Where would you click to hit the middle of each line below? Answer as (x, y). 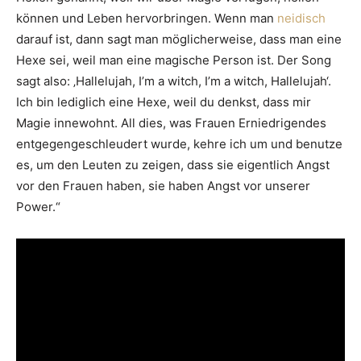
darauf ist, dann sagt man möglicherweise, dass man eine (179, 39)
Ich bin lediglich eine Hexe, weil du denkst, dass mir (164, 102)
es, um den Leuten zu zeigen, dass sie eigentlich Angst (173, 165)
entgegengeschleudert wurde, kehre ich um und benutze (179, 144)
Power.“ (38, 207)
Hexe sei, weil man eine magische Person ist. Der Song (174, 60)
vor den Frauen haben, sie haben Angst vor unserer (163, 186)
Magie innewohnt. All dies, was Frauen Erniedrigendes (171, 123)
